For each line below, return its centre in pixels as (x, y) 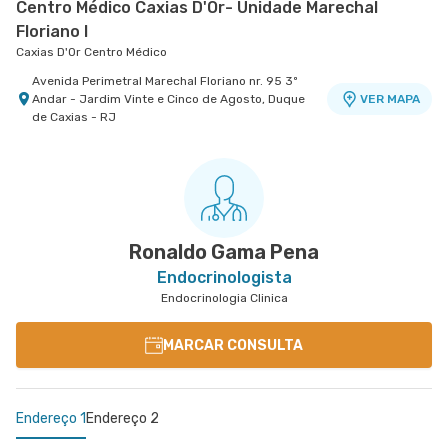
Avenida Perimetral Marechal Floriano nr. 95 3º (165, 81)
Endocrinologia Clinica (224, 298)
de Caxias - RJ (74, 117)
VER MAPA (389, 99)
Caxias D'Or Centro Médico (91, 52)
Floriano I (52, 31)
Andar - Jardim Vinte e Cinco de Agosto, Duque (168, 99)
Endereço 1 (51, 418)
